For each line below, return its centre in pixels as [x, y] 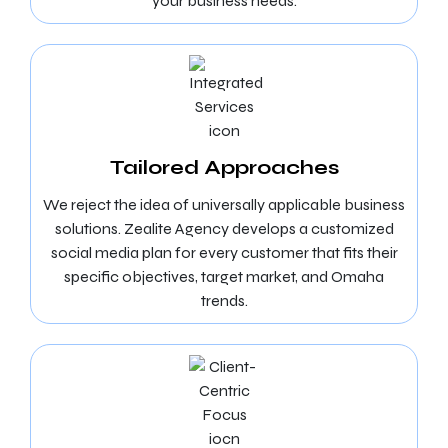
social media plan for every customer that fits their [224, 252]
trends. [224, 300]
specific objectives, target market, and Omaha [224, 276]
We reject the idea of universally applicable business [224, 204]
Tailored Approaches [224, 167]
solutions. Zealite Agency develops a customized [224, 228]
